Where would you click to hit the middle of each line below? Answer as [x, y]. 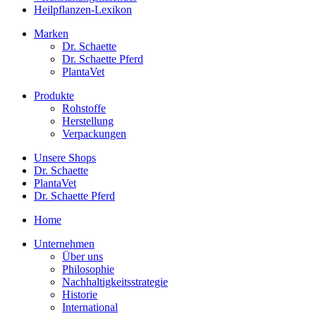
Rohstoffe [84, 108]
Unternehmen [64, 243]
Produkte [54, 95]
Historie [80, 294]
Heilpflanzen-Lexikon [83, 9]
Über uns [83, 256]
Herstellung [88, 121]
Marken [51, 33]
